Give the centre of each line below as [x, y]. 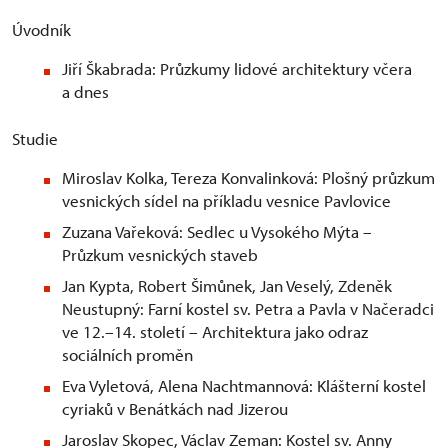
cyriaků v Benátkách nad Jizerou [175, 409]
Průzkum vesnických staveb [160, 255]
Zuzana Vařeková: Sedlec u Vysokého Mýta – [217, 232]
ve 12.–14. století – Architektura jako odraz [215, 332]
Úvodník [41, 30]
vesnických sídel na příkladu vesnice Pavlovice [226, 201]
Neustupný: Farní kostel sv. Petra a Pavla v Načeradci [248, 309]
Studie [35, 139]
